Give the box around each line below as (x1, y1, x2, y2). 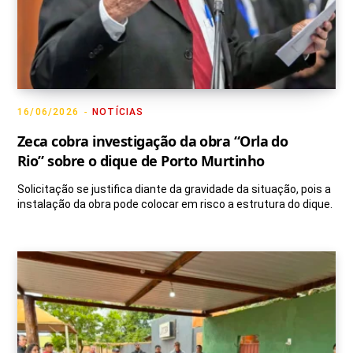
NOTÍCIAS (92, 106, 144, 118)
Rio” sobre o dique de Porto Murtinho (17, 151, 265, 171)
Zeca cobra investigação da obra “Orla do (17, 132, 288, 151)
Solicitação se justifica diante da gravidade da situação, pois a (17, 183, 331, 196)
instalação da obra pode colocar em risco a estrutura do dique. (17, 198, 333, 211)
